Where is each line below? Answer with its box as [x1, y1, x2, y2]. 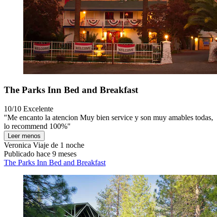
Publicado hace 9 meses [4, 150, 77, 158]
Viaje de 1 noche [31, 141, 84, 150]
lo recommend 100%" [4, 122, 71, 131]
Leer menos [8, 132, 41, 140]
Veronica [4, 141, 31, 150]
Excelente [23, 105, 53, 113]
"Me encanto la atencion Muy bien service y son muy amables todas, [4, 113, 213, 122]
